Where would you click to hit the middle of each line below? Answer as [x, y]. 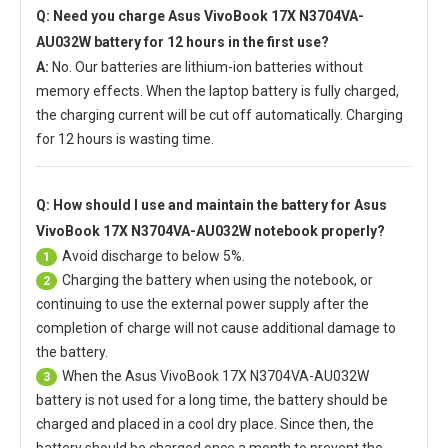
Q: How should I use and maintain [146, 204]
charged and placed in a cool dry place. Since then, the [205, 423]
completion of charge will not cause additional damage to [216, 327]
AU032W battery [88, 41]
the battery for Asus [322, 204]
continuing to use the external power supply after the [202, 303]
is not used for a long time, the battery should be [235, 399]
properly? [351, 230]
